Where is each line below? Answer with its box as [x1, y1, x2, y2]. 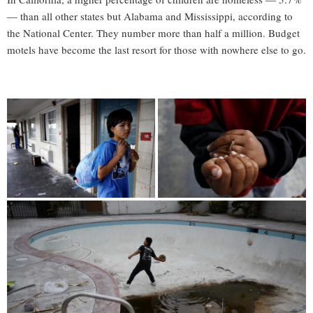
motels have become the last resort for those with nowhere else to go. [7, 43, 306, 57]
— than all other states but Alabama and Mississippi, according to [7, 9, 293, 24]
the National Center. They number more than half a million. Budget [7, 26, 300, 41]
